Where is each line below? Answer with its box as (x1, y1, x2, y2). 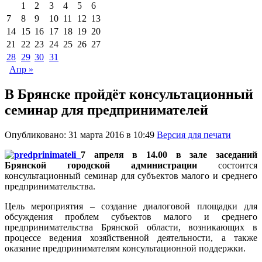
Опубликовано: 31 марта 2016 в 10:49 (5, 129, 157, 140)
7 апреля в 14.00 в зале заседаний (81, 149, 257, 160)
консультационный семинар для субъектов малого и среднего (5, 170, 257, 181)
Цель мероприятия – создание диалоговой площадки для (5, 201, 257, 211)
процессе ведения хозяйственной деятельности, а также (5, 232, 257, 243)
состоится (218, 160, 257, 170)
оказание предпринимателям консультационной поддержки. (5, 243, 246, 253)
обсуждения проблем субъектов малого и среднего (5, 211, 257, 222)
